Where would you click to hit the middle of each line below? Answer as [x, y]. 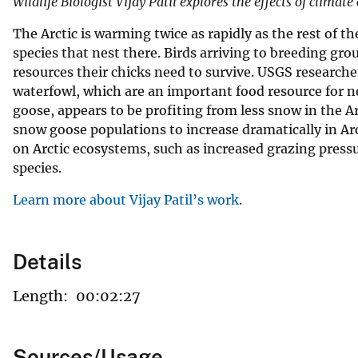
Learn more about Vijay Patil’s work [126, 199]
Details [47, 261]
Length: [40, 296]
